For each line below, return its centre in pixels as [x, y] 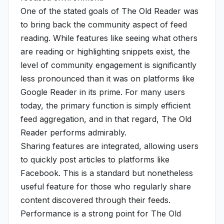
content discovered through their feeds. [95, 200]
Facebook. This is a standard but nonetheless [107, 173]
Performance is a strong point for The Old [101, 213]
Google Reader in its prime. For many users [103, 92]
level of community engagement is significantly [108, 65]
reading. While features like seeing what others [109, 38]
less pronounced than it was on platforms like [107, 78]
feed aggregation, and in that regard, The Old [106, 119]
